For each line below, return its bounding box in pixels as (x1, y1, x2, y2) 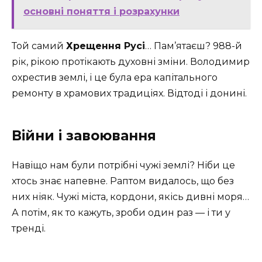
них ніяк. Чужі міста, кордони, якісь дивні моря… (12, 191, 249, 203)
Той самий (12, 40, 66, 52)
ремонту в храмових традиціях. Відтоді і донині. (12, 88, 247, 99)
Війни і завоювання (12, 127, 156, 144)
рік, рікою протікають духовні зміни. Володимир (12, 56, 250, 68)
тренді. (12, 223, 46, 235)
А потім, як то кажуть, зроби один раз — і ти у (12, 207, 230, 219)
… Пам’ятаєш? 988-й (145, 40, 242, 52)
